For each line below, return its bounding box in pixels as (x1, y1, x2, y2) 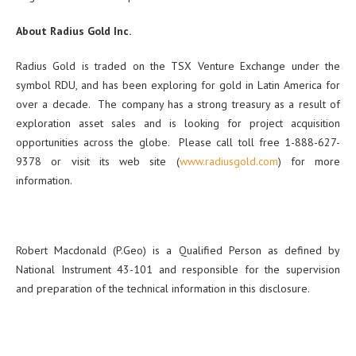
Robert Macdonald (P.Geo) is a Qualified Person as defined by (16, 243, 340, 258)
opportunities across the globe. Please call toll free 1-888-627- (16, 135, 340, 150)
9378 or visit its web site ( (16, 154, 180, 169)
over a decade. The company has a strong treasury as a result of (16, 97, 340, 112)
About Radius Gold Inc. (16, 24, 131, 39)
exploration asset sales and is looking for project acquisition (16, 116, 340, 131)
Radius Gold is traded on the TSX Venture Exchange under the (16, 59, 340, 74)
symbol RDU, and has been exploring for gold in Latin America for (16, 78, 340, 93)
